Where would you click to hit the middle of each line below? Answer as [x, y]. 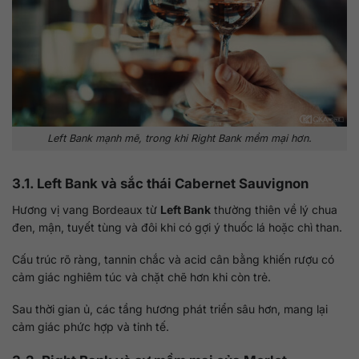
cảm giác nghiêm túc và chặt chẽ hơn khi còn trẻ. [141, 277]
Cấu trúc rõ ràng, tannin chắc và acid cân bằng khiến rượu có [173, 260]
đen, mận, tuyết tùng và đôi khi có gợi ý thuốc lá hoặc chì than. [177, 227]
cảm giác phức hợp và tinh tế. [91, 327]
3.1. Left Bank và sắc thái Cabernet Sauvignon [160, 184]
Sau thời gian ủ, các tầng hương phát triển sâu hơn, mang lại [170, 309]
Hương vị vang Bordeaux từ [86, 209]
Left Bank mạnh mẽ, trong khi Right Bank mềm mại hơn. [179, 139]
